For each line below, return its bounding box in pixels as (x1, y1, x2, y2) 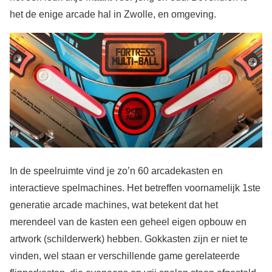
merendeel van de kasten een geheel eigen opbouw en (10, 217, 246, 228)
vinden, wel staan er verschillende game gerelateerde (10, 251, 240, 262)
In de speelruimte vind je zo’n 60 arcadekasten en (10, 166, 223, 177)
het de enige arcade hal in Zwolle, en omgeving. (10, 9, 216, 19)
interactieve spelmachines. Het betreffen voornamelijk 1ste (10, 183, 260, 194)
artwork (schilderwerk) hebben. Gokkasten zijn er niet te (10, 234, 248, 245)
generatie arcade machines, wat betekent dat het (10, 200, 218, 211)
